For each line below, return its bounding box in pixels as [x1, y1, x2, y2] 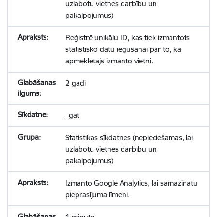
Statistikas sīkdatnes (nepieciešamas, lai [65, 133, 193, 142]
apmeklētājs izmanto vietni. [65, 56, 153, 65]
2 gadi [65, 78, 86, 88]
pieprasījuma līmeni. [65, 190, 130, 199]
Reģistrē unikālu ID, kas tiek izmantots [65, 33, 190, 42]
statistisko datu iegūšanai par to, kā [65, 45, 181, 54]
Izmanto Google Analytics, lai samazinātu [65, 178, 198, 187]
